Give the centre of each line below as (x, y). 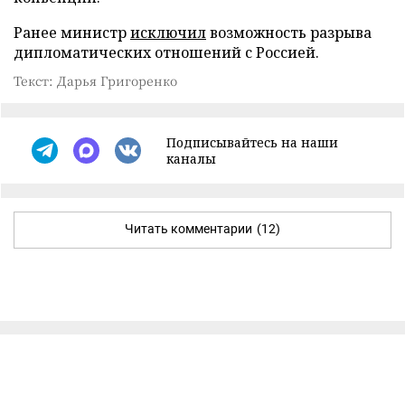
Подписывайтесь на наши (252, 142)
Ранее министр (72, 32)
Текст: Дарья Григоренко (95, 80)
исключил (168, 32)
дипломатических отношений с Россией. (166, 52)
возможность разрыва (289, 32)
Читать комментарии (188, 228)
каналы (191, 158)
